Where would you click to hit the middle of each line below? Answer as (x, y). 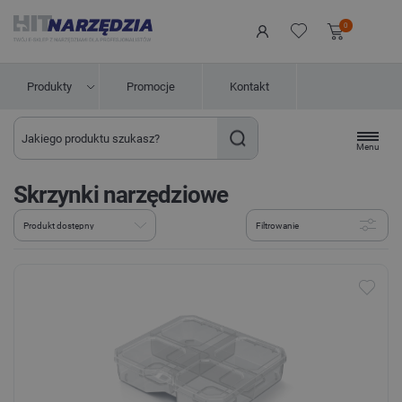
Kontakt (249, 87)
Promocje (151, 87)
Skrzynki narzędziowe (121, 195)
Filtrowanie (277, 226)
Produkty (49, 87)
